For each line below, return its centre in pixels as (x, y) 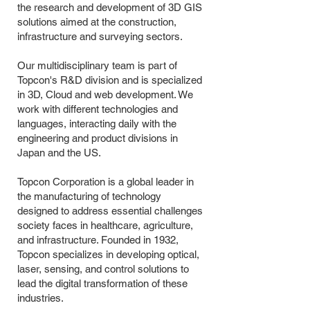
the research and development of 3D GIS (110, 7)
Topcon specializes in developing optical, (108, 254)
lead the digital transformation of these (102, 283)
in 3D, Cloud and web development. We (105, 94)
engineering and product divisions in (98, 138)
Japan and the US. (61, 153)
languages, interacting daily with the (97, 124)
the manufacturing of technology (89, 196)
